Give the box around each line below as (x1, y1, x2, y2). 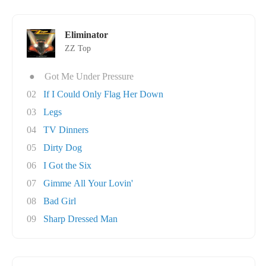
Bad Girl (43, 196, 76, 206)
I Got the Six (43, 160, 91, 170)
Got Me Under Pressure (45, 71, 134, 81)
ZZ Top (65, 44, 91, 53)
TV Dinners (43, 125, 88, 135)
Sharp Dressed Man (43, 214, 118, 224)
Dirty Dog (43, 142, 82, 153)
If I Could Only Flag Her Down (43, 89, 163, 99)
